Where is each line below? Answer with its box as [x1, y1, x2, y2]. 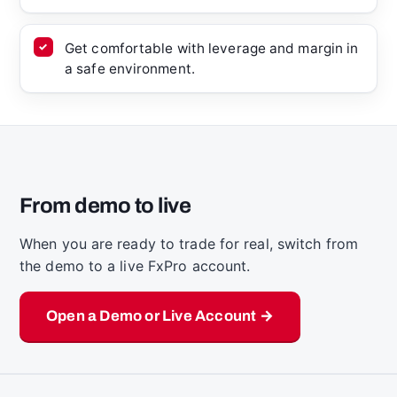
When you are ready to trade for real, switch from [19, 234, 358, 253]
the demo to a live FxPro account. [19, 256, 251, 275]
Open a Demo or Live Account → [46, 307, 274, 324]
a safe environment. [65, 60, 195, 78]
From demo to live [19, 193, 191, 217]
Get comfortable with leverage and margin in [65, 40, 359, 58]
